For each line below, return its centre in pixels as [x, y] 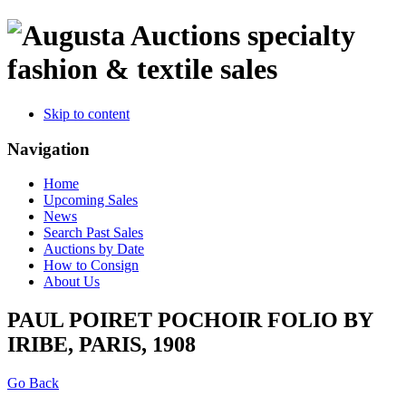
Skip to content [87, 113]
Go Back [33, 383]
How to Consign [91, 266]
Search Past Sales [93, 233]
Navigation [48, 149]
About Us [72, 282]
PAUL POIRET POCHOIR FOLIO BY [190, 320]
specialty [301, 36]
